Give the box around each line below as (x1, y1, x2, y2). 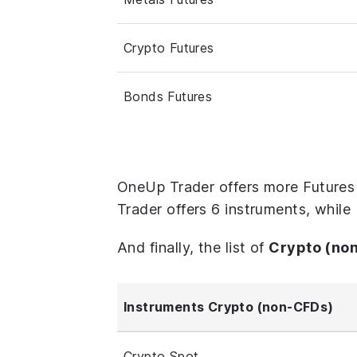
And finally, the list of (117, 238, 269, 256)
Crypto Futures (124, 39, 214, 56)
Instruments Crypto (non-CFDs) (124, 298, 334, 315)
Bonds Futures (124, 88, 213, 104)
